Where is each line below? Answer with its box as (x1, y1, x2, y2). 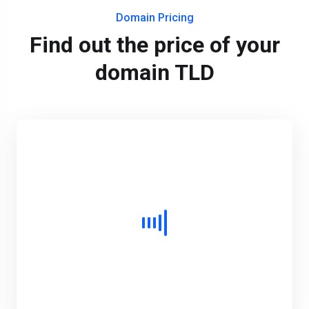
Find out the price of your (29, 32, 280, 59)
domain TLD (94, 59, 215, 86)
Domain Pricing (115, 11, 194, 25)
